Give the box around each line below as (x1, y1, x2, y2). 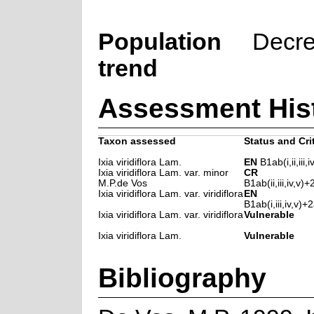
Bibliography (97, 261, 266, 293)
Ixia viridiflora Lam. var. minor (97, 167, 228, 178)
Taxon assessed (97, 135, 176, 146)
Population (97, 28, 221, 55)
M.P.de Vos (97, 177, 147, 189)
